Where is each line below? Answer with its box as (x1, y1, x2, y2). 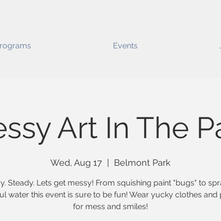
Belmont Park (114, 157, 171, 168)
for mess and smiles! (73, 202, 148, 211)
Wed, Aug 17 (50, 157, 102, 168)
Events (113, 41, 138, 50)
